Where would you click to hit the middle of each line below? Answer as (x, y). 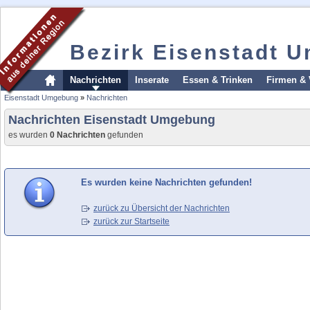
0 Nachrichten (77, 135)
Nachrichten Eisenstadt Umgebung (112, 120)
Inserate (152, 80)
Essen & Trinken (218, 80)
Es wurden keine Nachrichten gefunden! (166, 182)
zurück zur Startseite (131, 221)
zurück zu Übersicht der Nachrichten (162, 208)
